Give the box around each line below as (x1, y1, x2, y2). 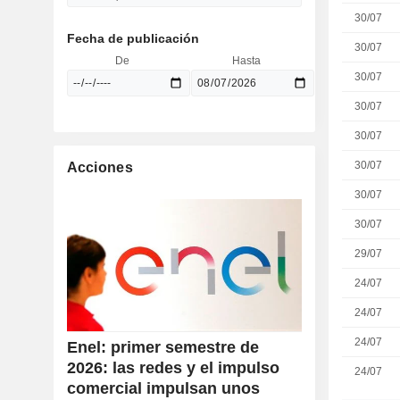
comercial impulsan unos (66, 379, 260, 398)
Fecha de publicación (66, 31, 199, 46)
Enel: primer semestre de (66, 338, 259, 357)
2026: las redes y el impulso (66, 359, 279, 378)
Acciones (66, 160, 133, 175)
